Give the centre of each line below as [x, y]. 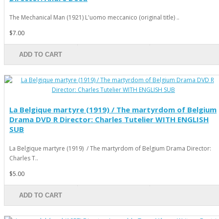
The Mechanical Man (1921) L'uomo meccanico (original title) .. [94, 17]
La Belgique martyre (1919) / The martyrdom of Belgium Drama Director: [110, 148]
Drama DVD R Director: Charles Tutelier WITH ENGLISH [109, 119]
